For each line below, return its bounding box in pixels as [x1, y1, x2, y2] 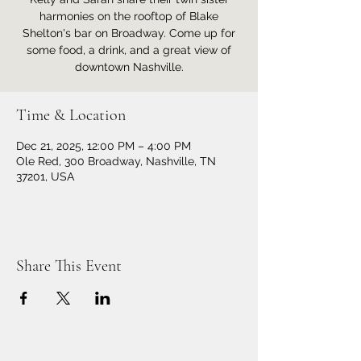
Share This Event [16, 256, 122, 276]
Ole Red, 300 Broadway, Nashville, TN [16, 155, 216, 168]
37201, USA [16, 170, 74, 184]
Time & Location [16, 106, 126, 126]
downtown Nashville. [74, 60, 184, 74]
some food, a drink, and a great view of [27, 44, 231, 57]
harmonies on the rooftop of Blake [39, 10, 218, 23]
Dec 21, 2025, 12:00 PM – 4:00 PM [16, 139, 191, 153]
